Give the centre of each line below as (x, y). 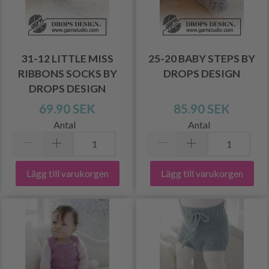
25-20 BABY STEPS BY (202, 58)
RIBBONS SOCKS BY (67, 73)
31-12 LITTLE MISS (67, 58)
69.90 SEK (67, 108)
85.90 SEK (202, 108)
